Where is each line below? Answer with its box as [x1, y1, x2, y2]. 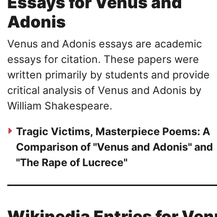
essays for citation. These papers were [7, 52, 199, 65]
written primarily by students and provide [7, 68, 210, 81]
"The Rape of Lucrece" [16, 156, 127, 169]
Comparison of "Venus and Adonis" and [16, 140, 213, 154]
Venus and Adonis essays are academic [7, 37, 202, 50]
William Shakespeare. [7, 99, 112, 112]
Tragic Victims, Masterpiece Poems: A [16, 125, 210, 138]
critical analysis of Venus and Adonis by [7, 83, 201, 96]
